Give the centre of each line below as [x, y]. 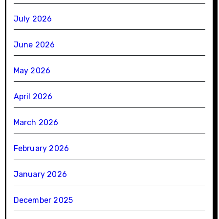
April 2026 [33, 96]
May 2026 [32, 70]
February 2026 [41, 148]
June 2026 [34, 44]
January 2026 [40, 174]
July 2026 [33, 19]
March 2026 [36, 122]
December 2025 [43, 200]
